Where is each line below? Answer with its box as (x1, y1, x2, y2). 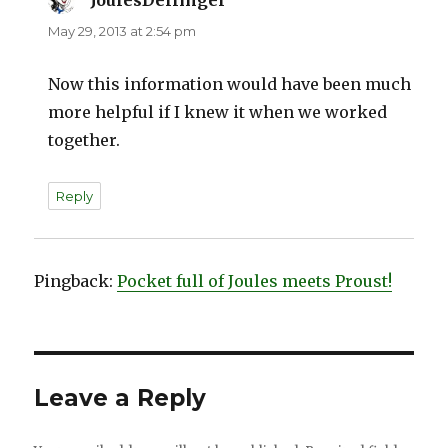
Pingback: (34, 271, 118, 292)
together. (48, 130, 121, 151)
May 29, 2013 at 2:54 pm (48, 23, 197, 40)
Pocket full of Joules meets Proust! (117, 271, 393, 292)
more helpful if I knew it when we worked (48, 102, 388, 123)
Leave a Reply (34, 384, 207, 413)
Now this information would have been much (48, 74, 412, 95)
